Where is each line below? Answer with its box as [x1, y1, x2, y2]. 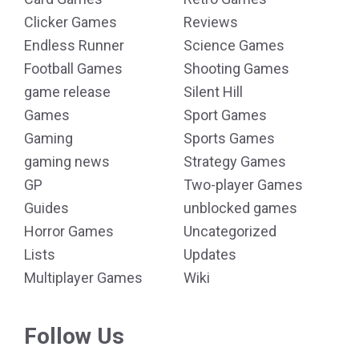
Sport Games [184, 107, 267, 123]
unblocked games [184, 200, 297, 216]
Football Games [24, 60, 123, 77]
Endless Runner [24, 37, 124, 54]
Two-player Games [184, 176, 303, 193]
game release [24, 83, 111, 100]
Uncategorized [184, 223, 276, 240]
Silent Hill [184, 83, 243, 100]
